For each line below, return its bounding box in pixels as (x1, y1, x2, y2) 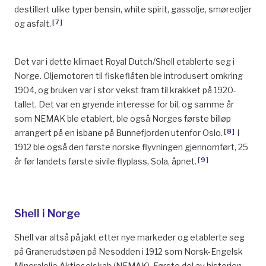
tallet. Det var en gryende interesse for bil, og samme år (14, 99, 234, 109)
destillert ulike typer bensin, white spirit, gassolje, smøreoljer (14, 4, 252, 14)
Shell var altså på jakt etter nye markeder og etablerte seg (14, 232, 245, 242)
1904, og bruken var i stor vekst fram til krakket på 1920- (14, 85, 236, 95)
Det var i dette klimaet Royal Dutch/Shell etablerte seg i (14, 56, 235, 66)
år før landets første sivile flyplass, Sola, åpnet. (14, 156, 197, 166)
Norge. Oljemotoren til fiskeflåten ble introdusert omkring (14, 71, 243, 81)
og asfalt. (14, 18, 51, 28)
